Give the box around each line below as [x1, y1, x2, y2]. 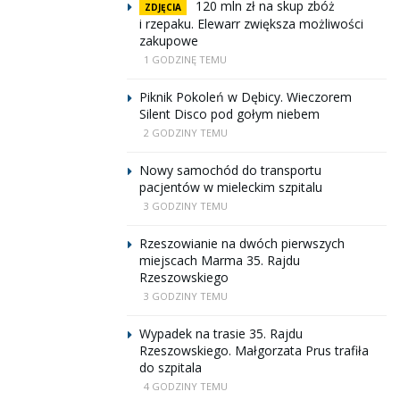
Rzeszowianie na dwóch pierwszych [139, 235, 345, 252]
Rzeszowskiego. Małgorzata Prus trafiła [139, 342, 369, 359]
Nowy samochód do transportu [139, 162, 321, 179]
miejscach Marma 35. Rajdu [139, 252, 300, 269]
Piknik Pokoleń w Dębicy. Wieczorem [139, 88, 352, 105]
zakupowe [139, 32, 198, 49]
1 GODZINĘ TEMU [144, 53, 227, 66]
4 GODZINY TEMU [144, 379, 228, 393]
